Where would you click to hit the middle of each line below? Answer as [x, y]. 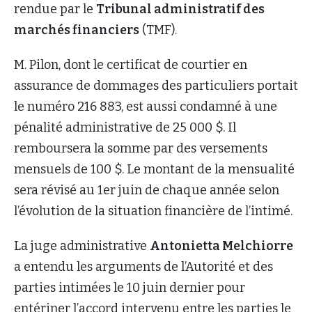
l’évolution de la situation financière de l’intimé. [153, 211]
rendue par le [55, 9]
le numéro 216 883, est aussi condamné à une [146, 107]
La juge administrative [82, 246]
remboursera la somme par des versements [141, 149]
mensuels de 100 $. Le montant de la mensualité [154, 170]
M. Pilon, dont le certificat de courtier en [131, 65]
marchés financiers [77, 30]
